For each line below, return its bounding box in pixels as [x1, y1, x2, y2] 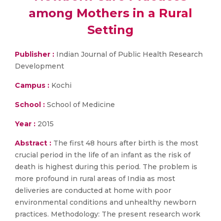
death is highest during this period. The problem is [15, 162, 197, 171]
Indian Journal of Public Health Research [56, 50, 203, 59]
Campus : [15, 81, 49, 90]
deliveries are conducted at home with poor [15, 186, 171, 195]
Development [15, 62, 64, 71]
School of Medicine [45, 100, 115, 109]
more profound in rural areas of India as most [15, 174, 175, 183]
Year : [15, 119, 36, 128]
